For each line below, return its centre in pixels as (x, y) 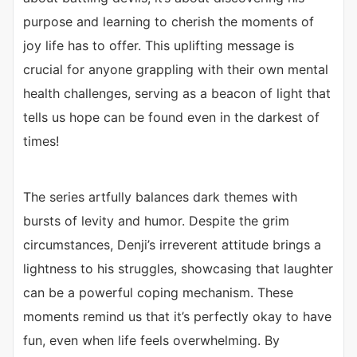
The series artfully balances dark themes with (160, 197)
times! (41, 141)
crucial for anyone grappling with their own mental (176, 70)
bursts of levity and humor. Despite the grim (156, 221)
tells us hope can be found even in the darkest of (171, 118)
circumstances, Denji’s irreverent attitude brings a (172, 245)
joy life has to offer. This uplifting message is (159, 46)
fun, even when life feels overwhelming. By (151, 341)
